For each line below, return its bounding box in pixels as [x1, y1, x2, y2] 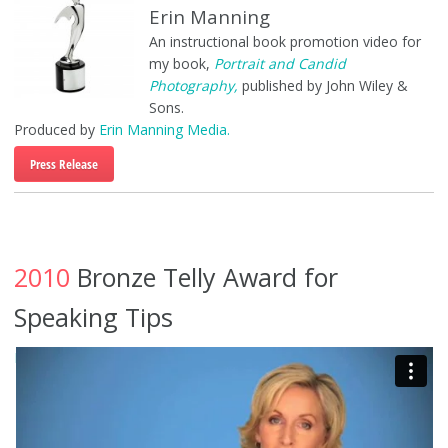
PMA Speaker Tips [13, 348, 132, 367]
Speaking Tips [13, 300, 173, 334]
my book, [148, 54, 214, 73]
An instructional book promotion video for [148, 32, 421, 51]
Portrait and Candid [213, 54, 346, 73]
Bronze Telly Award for [69, 260, 338, 294]
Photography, [148, 76, 238, 95]
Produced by [13, 120, 99, 139]
